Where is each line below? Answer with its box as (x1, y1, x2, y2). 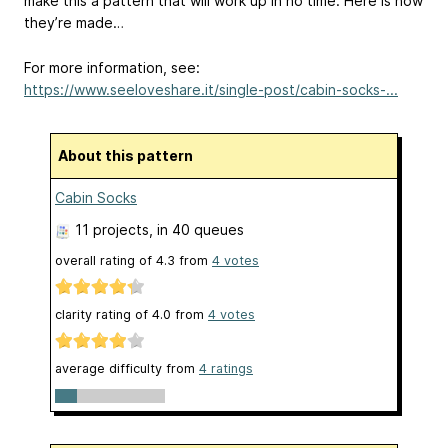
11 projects (75, 220, 149, 238)
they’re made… (24, 14, 124, 31)
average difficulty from (55, 361, 199, 377)
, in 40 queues (149, 220, 244, 238)
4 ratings (199, 361, 253, 377)
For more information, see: (24, 58, 200, 76)
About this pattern (68, 146, 193, 164)
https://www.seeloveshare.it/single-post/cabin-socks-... (24, 80, 398, 98)
